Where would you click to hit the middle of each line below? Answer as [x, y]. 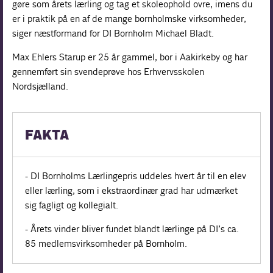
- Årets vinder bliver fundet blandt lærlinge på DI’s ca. [132, 229]
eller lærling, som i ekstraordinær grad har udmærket [132, 190]
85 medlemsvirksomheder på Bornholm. [106, 243]
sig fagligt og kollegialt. [72, 205]
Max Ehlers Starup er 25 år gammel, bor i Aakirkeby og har [130, 57]
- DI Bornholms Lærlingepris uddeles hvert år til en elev [136, 175]
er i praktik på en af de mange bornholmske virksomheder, [129, 18]
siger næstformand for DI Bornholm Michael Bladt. [113, 33]
